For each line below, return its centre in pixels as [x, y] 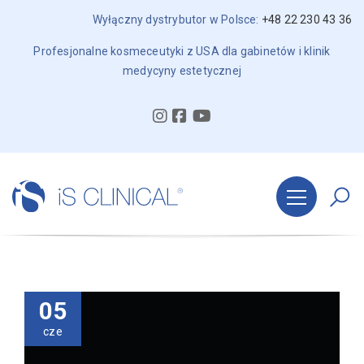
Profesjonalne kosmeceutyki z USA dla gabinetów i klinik [182, 51]
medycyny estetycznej [182, 71]
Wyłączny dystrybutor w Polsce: [177, 19]
